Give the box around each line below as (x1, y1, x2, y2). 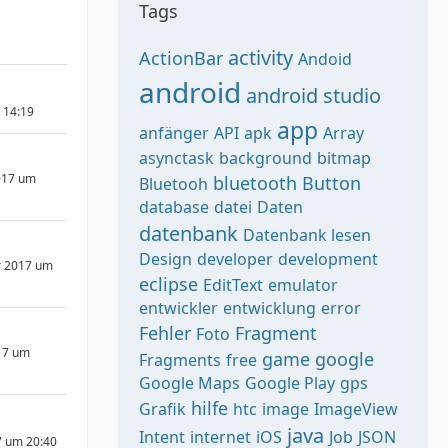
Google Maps (139, 372, 240, 394)
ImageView (314, 398, 398, 420)
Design (139, 248, 192, 270)
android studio (246, 82, 381, 109)
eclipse (139, 272, 198, 296)
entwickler (139, 297, 218, 319)
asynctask (139, 147, 214, 169)
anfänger (139, 122, 209, 144)
